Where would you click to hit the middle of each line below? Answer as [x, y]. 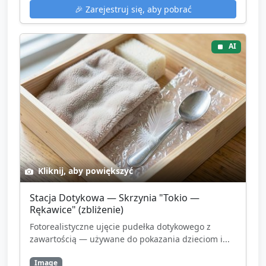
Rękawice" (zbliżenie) [77, 210]
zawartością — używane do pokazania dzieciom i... [130, 239]
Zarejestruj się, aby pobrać [137, 9]
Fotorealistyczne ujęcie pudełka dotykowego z [120, 227]
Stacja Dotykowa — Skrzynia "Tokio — [115, 198]
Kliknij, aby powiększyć [84, 171]
